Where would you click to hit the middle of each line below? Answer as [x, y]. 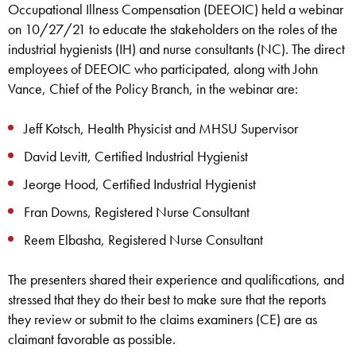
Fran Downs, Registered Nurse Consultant [137, 212]
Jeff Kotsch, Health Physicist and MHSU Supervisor [161, 129]
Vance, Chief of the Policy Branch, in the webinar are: [153, 89]
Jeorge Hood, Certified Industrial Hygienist [140, 184]
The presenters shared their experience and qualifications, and [176, 280]
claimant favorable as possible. [92, 339]
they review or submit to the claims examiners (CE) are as [163, 319]
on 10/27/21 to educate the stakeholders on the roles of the [173, 29]
